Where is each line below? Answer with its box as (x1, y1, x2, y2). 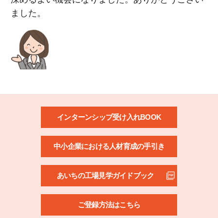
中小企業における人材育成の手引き (54, 142, 164, 150)
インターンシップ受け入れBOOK (57, 112, 161, 121)
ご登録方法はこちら (77, 200, 141, 209)
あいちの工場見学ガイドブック (56, 171, 154, 180)
